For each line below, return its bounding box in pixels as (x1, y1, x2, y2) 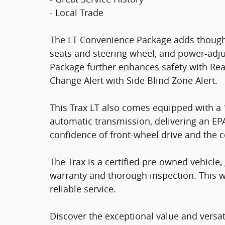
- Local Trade (50, 6, 103, 19)
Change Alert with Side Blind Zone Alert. (50, 74, 217, 86)
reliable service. (50, 182, 116, 195)
